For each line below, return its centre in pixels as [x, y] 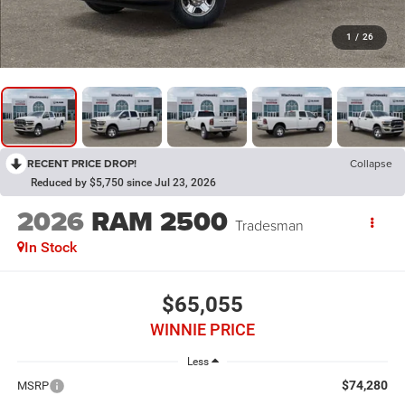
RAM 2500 [159, 222]
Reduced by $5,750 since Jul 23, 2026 [123, 182]
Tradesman [269, 226]
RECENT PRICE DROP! [82, 163]
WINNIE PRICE [202, 329]
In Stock [50, 248]
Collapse [371, 163]
